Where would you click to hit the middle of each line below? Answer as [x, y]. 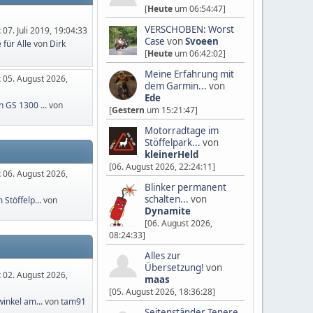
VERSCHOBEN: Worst [189, 29]
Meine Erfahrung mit [189, 74]
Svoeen [202, 41]
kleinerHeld [172, 154]
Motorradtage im [182, 131]
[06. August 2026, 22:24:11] [162, 167]
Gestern [128, 110]
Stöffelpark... [173, 143]
